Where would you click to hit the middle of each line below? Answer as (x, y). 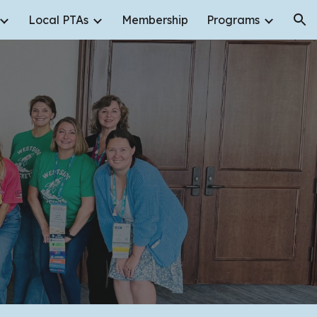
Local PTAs (58, 20)
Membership (155, 20)
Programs (233, 20)
